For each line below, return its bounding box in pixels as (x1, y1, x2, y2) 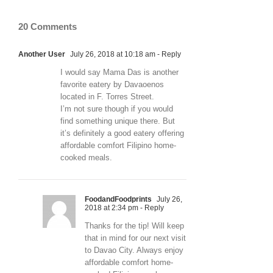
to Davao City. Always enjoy (85, 245, 183, 255)
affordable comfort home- (85, 257, 173, 267)
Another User (18, 49, 65, 58)
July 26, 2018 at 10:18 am (68, 49, 155, 58)
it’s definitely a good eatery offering (60, 128, 184, 138)
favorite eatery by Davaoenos (60, 79, 164, 89)
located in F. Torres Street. (60, 91, 154, 101)
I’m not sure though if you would (60, 104, 173, 113)
